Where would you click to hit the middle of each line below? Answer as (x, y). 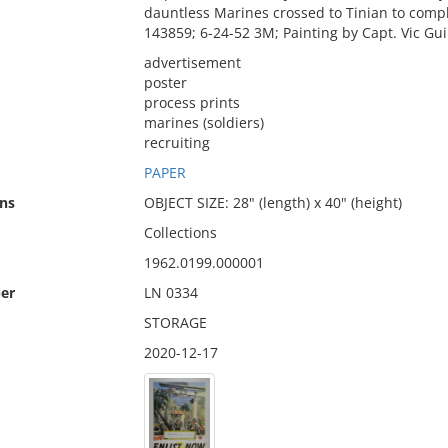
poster (165, 82)
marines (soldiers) (203, 122)
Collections (180, 232)
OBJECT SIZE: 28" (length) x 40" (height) (272, 202)
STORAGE (175, 322)
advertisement (192, 62)
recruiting (176, 142)
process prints (191, 102)
